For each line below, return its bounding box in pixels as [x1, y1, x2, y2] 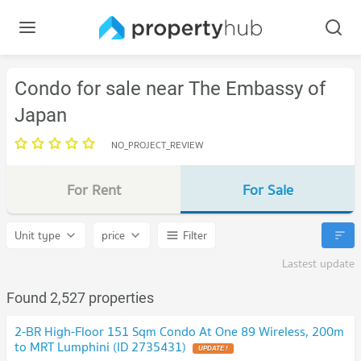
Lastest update [282, 255, 355, 272]
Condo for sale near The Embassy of [15, 77, 326, 100]
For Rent [66, 178, 121, 201]
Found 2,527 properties [6, 289, 154, 306]
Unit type [15, 226, 60, 244]
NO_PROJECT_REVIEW [111, 137, 204, 152]
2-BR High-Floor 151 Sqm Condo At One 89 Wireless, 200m [15, 321, 344, 342]
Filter [183, 226, 207, 244]
